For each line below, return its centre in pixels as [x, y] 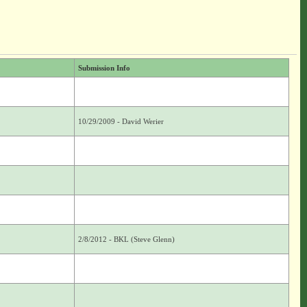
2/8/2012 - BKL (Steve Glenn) [126, 239]
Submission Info [104, 68]
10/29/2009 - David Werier [121, 121]
